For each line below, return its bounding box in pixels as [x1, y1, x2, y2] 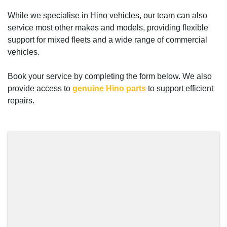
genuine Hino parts [72, 84, 146, 93]
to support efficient [146, 84, 213, 93]
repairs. [8, 96, 39, 105]
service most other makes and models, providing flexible [8, 23, 208, 32]
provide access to [8, 84, 72, 93]
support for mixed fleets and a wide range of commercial [8, 35, 207, 44]
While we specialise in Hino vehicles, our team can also [8, 11, 207, 20]
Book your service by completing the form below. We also [8, 72, 212, 81]
